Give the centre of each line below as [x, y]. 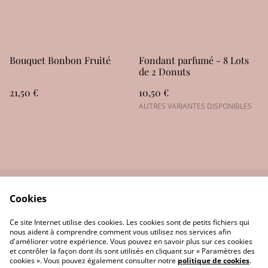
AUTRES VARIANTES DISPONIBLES [195, 106]
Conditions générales [183, 228]
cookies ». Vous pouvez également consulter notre [94, 261]
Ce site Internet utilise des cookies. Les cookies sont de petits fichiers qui [130, 222]
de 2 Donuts [165, 71]
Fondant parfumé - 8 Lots [194, 60]
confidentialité [183, 216]
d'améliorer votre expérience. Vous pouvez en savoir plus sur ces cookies [131, 241]
